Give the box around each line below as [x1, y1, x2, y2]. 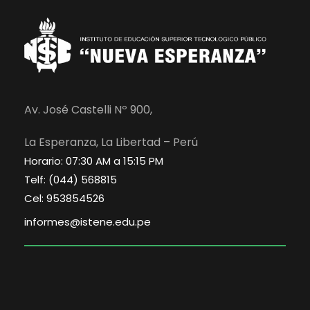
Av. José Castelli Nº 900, [24, 102, 152, 118]
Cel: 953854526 [24, 191, 104, 206]
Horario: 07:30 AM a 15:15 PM [24, 154, 163, 169]
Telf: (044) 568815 [24, 172, 117, 188]
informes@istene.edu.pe [24, 215, 151, 230]
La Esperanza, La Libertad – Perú [24, 134, 198, 151]
